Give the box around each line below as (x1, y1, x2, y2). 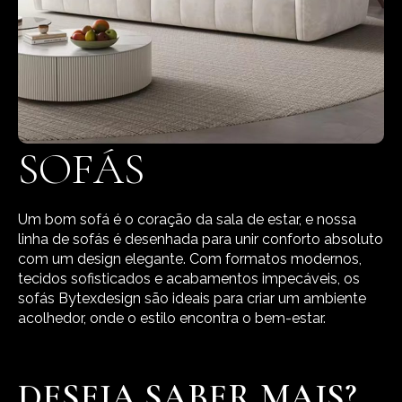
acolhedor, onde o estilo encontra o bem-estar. (18, 310, 326, 328)
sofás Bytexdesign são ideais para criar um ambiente (18, 290, 366, 308)
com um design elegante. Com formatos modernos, (18, 250, 362, 268)
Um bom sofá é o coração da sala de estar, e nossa (18, 211, 356, 229)
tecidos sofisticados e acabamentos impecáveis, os (18, 270, 360, 288)
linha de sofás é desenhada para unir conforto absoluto (18, 231, 383, 249)
